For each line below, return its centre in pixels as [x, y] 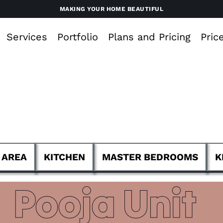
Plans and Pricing [149, 37]
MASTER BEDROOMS [150, 157]
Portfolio [77, 37]
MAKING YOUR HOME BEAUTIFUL [111, 9]
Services [27, 37]
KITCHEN [64, 157]
